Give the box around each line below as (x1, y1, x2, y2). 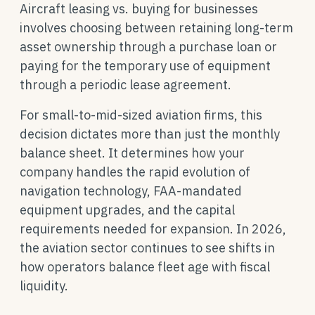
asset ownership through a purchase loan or (20, 39, 277, 55)
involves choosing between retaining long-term (20, 20, 293, 36)
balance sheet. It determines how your (20, 145, 245, 161)
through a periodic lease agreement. (20, 77, 231, 93)
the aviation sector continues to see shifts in (20, 240, 275, 256)
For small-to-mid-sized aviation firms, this (20, 107, 262, 123)
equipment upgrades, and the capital (20, 202, 235, 218)
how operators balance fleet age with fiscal (20, 259, 270, 275)
